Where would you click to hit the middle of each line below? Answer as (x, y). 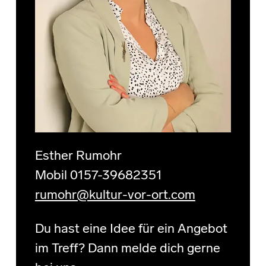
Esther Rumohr (78, 156)
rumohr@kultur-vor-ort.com (115, 195)
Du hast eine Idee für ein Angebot (131, 229)
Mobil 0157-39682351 (98, 176)
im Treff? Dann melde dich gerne (127, 249)
